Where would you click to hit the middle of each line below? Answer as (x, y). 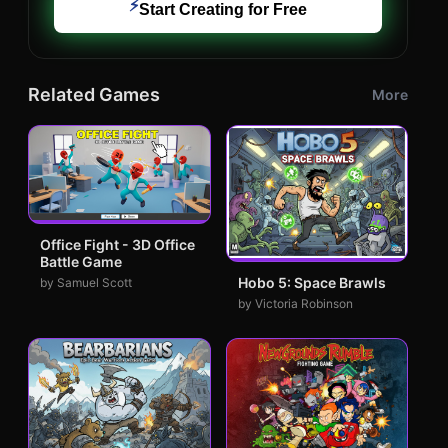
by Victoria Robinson (295, 303)
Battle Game (81, 262)
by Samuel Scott (86, 283)
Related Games (94, 94)
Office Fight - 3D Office (117, 245)
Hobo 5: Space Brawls (311, 282)
